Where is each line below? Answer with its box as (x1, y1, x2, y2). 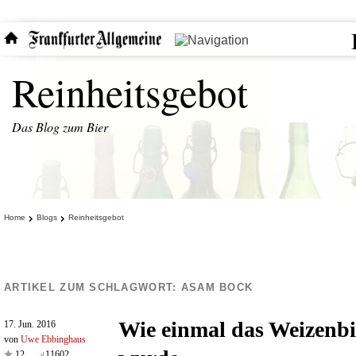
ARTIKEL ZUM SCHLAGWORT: (4, 281, 181, 293)
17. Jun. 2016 (4, 319, 56, 330)
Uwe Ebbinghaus (21, 334, 86, 345)
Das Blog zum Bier (12, 118, 108, 135)
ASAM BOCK (180, 281, 253, 293)
